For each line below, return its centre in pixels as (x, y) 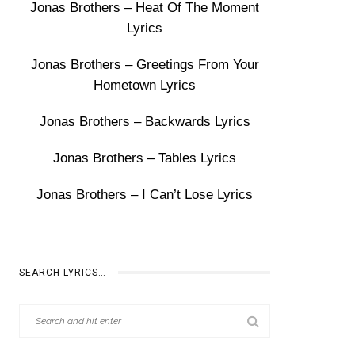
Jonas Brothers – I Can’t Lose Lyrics (145, 195)
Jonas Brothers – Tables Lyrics (145, 158)
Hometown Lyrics (145, 85)
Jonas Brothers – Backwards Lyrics (145, 122)
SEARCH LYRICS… (63, 273)
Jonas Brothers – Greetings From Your (145, 65)
